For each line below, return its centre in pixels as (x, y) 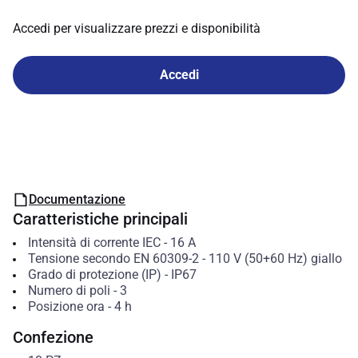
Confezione (53, 337)
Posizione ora (66, 306)
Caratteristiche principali (100, 219)
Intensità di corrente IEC (94, 243)
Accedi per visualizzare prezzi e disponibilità (137, 28)
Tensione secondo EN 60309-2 (113, 259)
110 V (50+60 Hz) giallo (275, 259)
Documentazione (77, 199)
